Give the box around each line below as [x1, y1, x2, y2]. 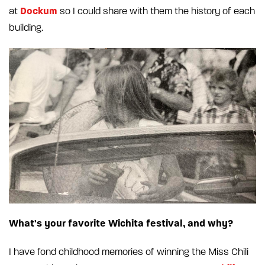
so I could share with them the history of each [57, 5, 255, 17]
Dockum [20, 5, 57, 17]
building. [9, 22, 43, 33]
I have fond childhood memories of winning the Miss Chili [9, 246, 248, 257]
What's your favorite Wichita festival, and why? [9, 217, 233, 229]
